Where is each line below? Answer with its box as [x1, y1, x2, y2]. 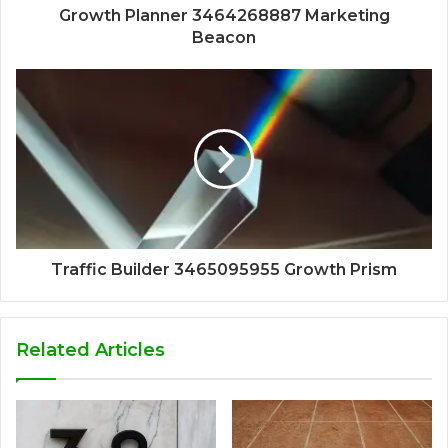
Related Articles [16, 339, 165, 362]
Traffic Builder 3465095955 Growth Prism [51, 260, 397, 280]
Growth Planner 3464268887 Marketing [58, 6, 390, 26]
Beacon [192, 28, 256, 48]
